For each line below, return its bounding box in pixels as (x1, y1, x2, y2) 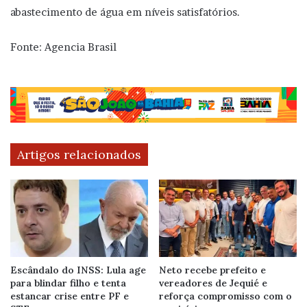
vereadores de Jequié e (159, 277, 267, 290)
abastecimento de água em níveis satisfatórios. (10, 5, 240, 19)
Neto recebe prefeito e (159, 264, 266, 277)
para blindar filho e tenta (10, 277, 126, 290)
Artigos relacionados (17, 146, 141, 162)
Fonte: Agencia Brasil (10, 40, 116, 54)
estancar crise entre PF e (10, 290, 129, 303)
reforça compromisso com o (159, 290, 292, 303)
